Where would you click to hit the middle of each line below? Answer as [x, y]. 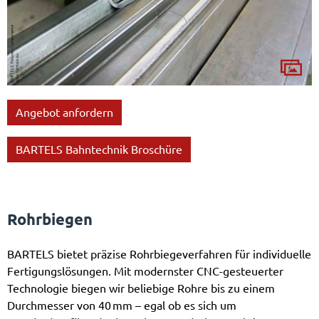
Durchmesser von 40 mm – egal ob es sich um [122, 305]
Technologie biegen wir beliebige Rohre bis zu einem [141, 288]
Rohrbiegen [50, 219]
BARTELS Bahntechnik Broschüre [99, 149]
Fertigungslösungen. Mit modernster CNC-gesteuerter [145, 271]
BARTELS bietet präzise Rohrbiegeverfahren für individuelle [159, 254]
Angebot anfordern [64, 112]
